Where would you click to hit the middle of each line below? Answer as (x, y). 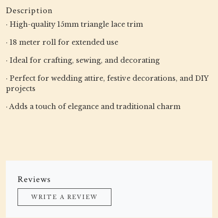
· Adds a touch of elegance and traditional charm (93, 107)
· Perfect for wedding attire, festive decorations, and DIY (107, 78)
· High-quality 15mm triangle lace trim (74, 24)
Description (29, 10)
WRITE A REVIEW (64, 197)
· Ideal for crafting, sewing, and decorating (83, 60)
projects (21, 89)
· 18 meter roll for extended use (62, 42)
